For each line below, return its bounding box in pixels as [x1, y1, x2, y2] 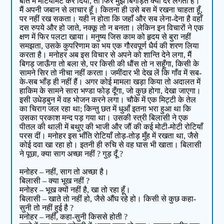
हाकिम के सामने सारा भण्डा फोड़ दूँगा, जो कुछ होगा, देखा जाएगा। [19, 86, 201, 95]
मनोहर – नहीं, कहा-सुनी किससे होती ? [19, 212, 128, 221]
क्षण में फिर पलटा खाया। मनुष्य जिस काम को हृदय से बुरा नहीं [19, 32, 191, 41]
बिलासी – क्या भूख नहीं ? [19, 176, 90, 185]
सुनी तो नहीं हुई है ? [19, 203, 74, 212]
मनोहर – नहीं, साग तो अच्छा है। [19, 167, 109, 176]
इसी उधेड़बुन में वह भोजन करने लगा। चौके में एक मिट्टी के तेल [19, 95, 196, 104]
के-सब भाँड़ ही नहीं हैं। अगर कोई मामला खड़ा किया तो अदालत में [19, 77, 201, 86]
